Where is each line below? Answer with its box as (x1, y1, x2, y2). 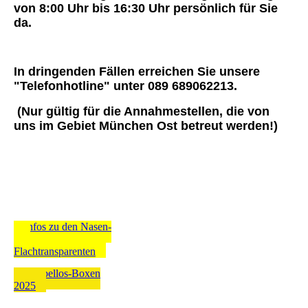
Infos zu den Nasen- (24, 221, 111, 233)
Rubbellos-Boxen (24, 267, 100, 280)
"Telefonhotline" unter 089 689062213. (14, 79, 237, 93)
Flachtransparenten (14, 245, 96, 258)
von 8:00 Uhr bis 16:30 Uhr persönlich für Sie (14, 1, 278, 16)
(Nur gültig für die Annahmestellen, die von (14, 104, 269, 119)
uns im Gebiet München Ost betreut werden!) (14, 119, 278, 133)
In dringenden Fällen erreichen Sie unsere (14, 65, 260, 79)
